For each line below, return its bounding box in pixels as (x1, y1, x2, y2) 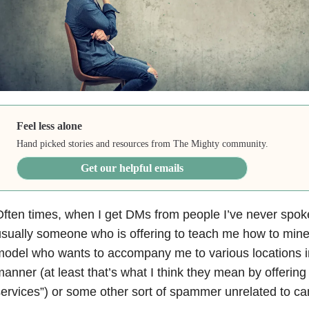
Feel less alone (17, 119, 83, 132)
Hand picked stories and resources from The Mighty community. (17, 138, 269, 149)
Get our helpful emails (81, 161, 184, 174)
